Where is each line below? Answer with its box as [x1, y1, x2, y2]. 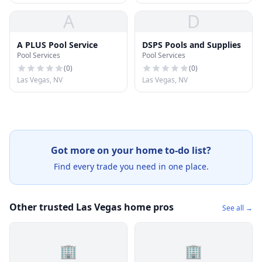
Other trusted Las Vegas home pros [9, 201, 174, 213]
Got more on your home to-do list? [51, 144, 211, 157]
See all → [222, 203, 253, 213]
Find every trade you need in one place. [53, 161, 209, 172]
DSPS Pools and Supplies [142, 39, 241, 50]
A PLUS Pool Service [17, 39, 98, 50]
